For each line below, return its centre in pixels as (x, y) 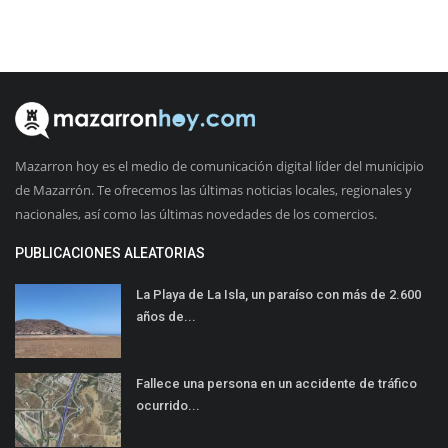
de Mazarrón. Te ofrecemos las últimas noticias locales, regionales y (213, 190)
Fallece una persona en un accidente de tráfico (276, 384)
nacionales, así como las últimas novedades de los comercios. (196, 214)
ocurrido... (168, 406)
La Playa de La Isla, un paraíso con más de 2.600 (278, 295)
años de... (166, 317)
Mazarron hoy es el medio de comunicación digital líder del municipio (219, 166)
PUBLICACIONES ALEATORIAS (110, 253)
